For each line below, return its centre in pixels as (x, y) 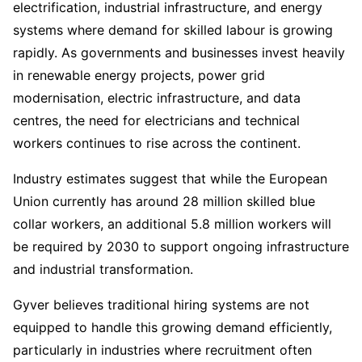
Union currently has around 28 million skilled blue (164, 201)
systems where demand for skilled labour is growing (173, 29)
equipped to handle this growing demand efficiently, (173, 327)
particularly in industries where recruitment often (162, 349)
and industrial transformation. (103, 269)
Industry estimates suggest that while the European (170, 178)
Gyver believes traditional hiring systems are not (161, 304)
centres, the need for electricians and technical (156, 120)
